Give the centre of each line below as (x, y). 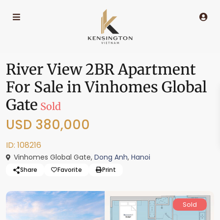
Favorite (70, 170)
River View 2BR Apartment (101, 69)
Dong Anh (111, 157)
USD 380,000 (48, 125)
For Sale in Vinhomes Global (106, 87)
